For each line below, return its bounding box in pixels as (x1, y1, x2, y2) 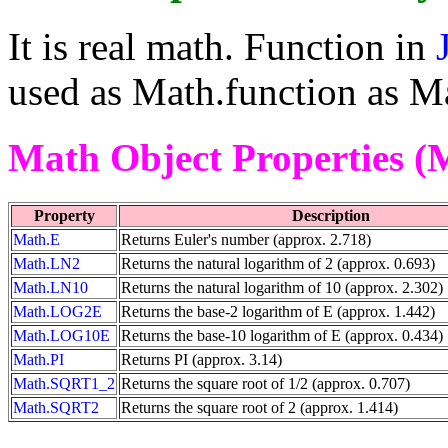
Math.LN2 (13, 254, 80, 272)
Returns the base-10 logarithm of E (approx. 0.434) (121, 326, 443, 344)
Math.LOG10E (13, 326, 110, 344)
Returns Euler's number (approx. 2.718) (121, 230, 371, 248)
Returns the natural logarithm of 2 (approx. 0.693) (121, 254, 435, 272)
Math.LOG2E (13, 302, 102, 320)
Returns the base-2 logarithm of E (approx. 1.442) (121, 302, 435, 320)
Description (292, 206, 370, 224)
